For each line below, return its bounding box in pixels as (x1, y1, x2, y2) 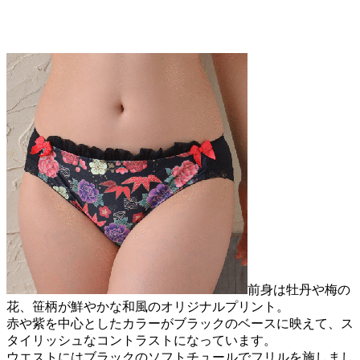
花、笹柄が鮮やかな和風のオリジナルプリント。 (6, 300, 289, 314)
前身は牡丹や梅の (247, 283, 350, 297)
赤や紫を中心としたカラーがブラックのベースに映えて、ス (6, 317, 354, 331)
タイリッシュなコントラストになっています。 (6, 333, 276, 348)
